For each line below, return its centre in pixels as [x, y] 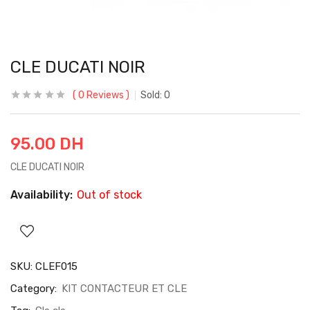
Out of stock [109, 195]
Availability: [43, 195]
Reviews [104, 95]
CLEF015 [56, 266]
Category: [35, 289]
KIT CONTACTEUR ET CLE [124, 289]
